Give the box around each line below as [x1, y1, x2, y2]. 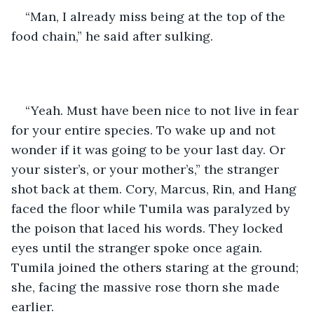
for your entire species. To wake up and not [11, 121, 279, 138]
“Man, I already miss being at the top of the [25, 8, 289, 25]
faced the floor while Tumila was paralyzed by [11, 200, 294, 217]
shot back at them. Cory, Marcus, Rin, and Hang [11, 180, 300, 197]
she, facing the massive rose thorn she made [11, 278, 283, 295]
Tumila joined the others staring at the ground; [11, 259, 302, 275]
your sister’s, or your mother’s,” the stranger [11, 161, 282, 177]
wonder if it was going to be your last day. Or [11, 141, 289, 158]
